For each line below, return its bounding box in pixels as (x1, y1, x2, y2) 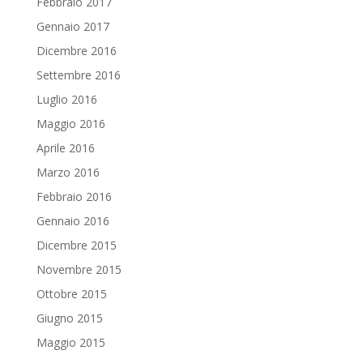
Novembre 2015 (36, 261, 122, 277)
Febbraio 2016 (36, 188, 112, 204)
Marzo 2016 (36, 164, 100, 180)
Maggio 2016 (36, 115, 105, 131)
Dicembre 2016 (36, 42, 117, 58)
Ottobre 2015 (36, 285, 107, 301)
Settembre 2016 (36, 66, 121, 83)
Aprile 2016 (36, 139, 95, 156)
